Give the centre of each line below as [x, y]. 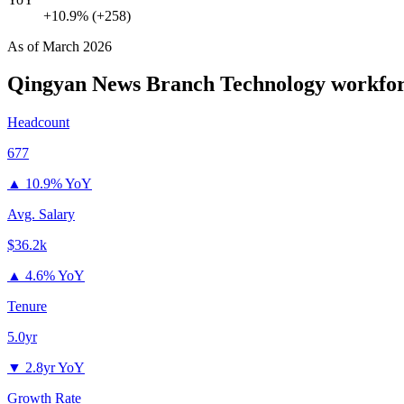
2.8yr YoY [55, 368]
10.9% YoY [59, 184]
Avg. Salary [41, 215]
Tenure [27, 307]
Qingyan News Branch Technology [166, 84]
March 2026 [77, 46]
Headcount [38, 123]
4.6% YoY [55, 276]
